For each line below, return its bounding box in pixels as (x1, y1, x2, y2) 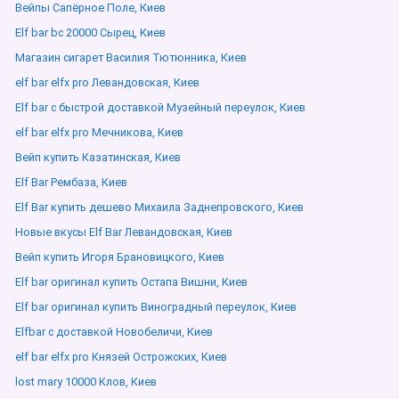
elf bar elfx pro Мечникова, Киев (15, 126, 183, 139)
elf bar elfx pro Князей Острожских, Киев (15, 350, 227, 363)
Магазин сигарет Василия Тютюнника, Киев (15, 51, 247, 64)
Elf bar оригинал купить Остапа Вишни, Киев (15, 275, 248, 289)
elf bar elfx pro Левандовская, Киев (15, 76, 199, 89)
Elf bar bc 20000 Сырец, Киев (15, 26, 166, 39)
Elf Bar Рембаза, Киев (15, 175, 127, 189)
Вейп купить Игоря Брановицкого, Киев (15, 250, 224, 264)
